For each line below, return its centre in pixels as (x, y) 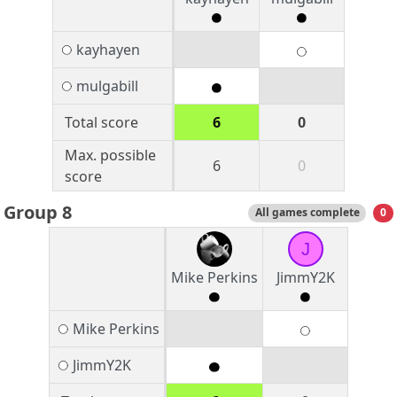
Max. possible (110, 156)
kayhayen (108, 50)
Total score (101, 123)
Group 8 (38, 213)
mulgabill (107, 86)
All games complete (307, 213)
